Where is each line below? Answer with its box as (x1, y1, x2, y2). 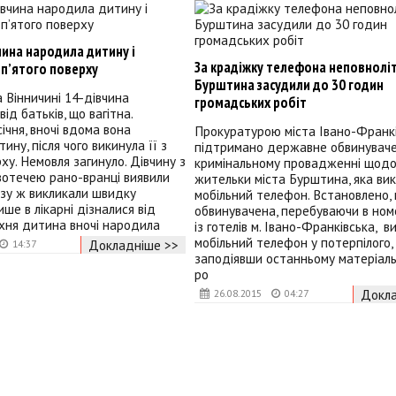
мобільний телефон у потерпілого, (194, 233, 392, 252)
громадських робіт (194, 92, 307, 112)
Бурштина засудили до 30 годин (194, 74, 384, 95)
